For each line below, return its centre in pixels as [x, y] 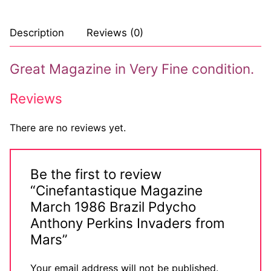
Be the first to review [96, 174]
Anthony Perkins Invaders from [127, 223]
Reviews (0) [115, 32]
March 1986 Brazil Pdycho [113, 207]
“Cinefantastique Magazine [116, 190]
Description [37, 32]
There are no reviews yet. [68, 127]
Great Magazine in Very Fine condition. [132, 68]
